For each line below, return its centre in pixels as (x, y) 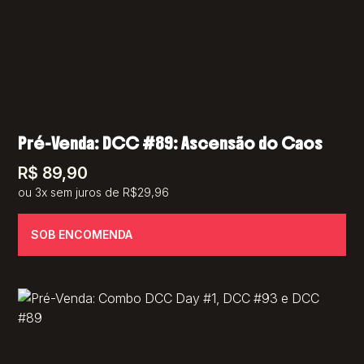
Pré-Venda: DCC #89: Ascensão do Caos (171, 144)
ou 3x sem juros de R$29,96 (94, 193)
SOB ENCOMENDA (82, 235)
